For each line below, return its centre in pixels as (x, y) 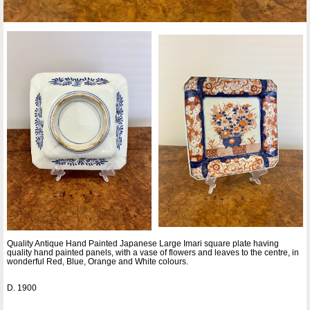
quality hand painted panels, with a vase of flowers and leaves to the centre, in (153, 253)
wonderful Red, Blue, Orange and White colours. (98, 262)
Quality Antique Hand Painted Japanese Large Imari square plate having (143, 244)
